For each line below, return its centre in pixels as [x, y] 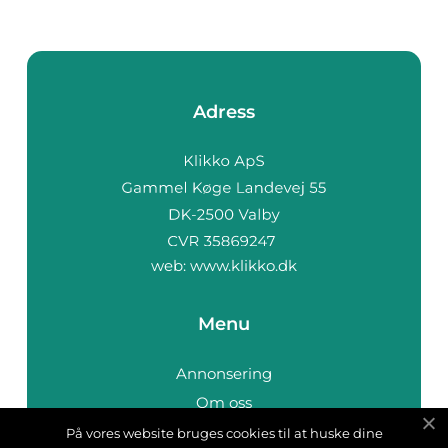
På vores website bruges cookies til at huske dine [224, 433]
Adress [224, 111]
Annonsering [224, 374]
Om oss [224, 403]
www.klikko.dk [243, 266]
